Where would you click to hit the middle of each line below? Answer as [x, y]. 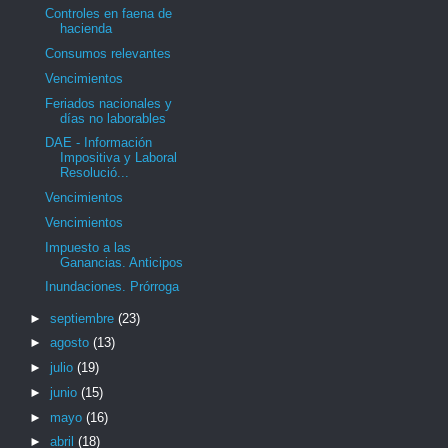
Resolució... [95, 173]
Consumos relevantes [108, 53]
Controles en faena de [109, 14]
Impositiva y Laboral [119, 158]
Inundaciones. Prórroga [112, 287]
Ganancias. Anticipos [122, 262]
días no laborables [113, 118]
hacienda [86, 29]
